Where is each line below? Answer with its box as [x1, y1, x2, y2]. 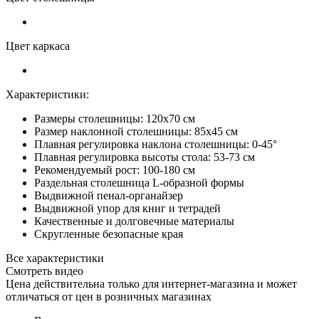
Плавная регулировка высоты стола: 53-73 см [34, 150, 255, 163]
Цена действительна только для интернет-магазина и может [6, 277, 297, 290]
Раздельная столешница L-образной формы [34, 176, 244, 189]
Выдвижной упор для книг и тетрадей [34, 202, 221, 214]
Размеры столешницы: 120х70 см [34, 112, 195, 125]
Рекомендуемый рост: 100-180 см [34, 163, 195, 176]
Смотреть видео [6, 264, 83, 277]
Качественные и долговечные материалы [34, 214, 234, 227]
